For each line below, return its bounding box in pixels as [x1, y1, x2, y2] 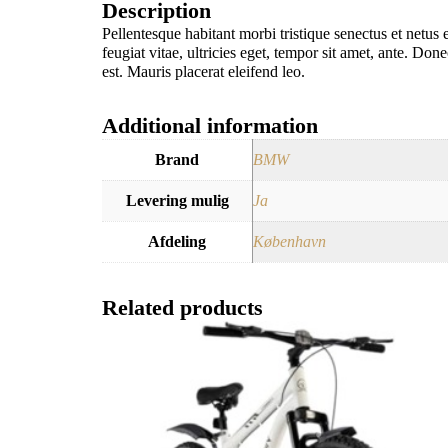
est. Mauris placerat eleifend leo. [102, 62, 305, 80]
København [253, 232, 326, 250]
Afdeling [148, 232, 206, 250]
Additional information [102, 112, 318, 138]
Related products [102, 294, 263, 320]
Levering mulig [125, 191, 229, 209]
